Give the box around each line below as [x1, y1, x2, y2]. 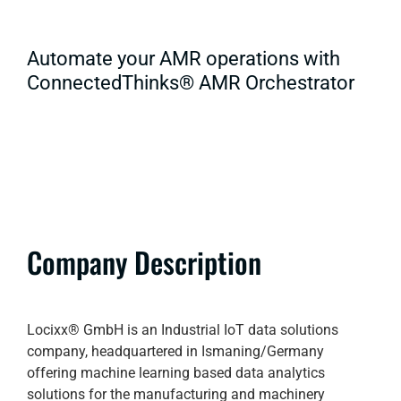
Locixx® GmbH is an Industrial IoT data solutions [27, 321, 338, 339]
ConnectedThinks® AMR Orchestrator [27, 72, 354, 95]
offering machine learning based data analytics [27, 364, 325, 382]
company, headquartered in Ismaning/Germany [27, 343, 324, 361]
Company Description [27, 241, 261, 284]
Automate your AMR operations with [27, 47, 340, 71]
